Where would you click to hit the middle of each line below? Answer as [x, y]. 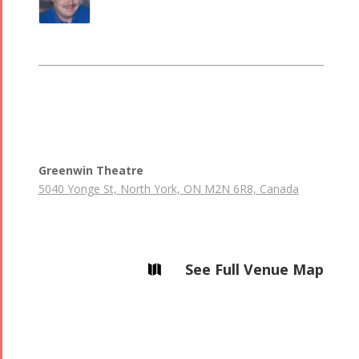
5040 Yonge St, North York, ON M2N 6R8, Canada [168, 189]
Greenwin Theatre [91, 171]
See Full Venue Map [254, 270]
